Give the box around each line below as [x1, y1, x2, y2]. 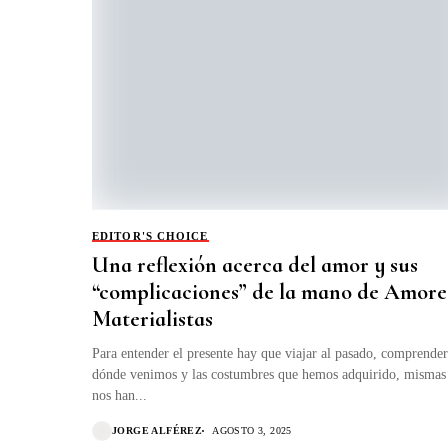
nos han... [92, 387, 147, 403]
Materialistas [92, 305, 213, 332]
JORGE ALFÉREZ [112, 424, 203, 436]
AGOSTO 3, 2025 [212, 424, 292, 436]
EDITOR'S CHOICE [92, 229, 209, 242]
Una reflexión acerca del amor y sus [92, 251, 418, 278]
